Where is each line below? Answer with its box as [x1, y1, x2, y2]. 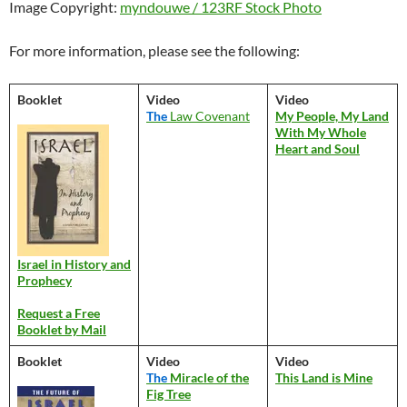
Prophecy [17, 272, 72, 288]
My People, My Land [275, 107, 389, 124]
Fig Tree [146, 385, 191, 402]
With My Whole [275, 124, 366, 140]
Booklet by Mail [17, 321, 106, 337]
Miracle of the [167, 369, 249, 385]
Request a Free [17, 304, 100, 321]
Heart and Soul [275, 140, 360, 156]
